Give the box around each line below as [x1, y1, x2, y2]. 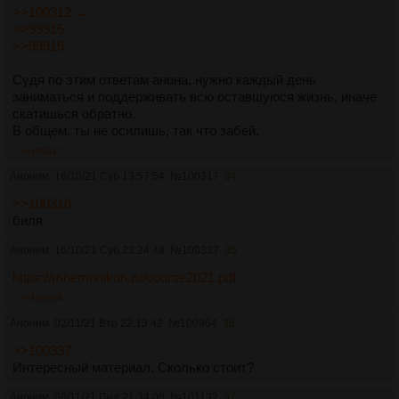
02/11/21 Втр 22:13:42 [54, 316, 163, 330]
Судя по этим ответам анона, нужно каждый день [12, 71, 316, 87]
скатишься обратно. [12, 105, 135, 121]
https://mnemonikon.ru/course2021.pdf [12, 269, 236, 285]
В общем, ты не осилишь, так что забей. [12, 122, 259, 138]
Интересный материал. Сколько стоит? [12, 359, 254, 375]
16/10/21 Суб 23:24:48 [54, 243, 165, 256]
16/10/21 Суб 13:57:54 [54, 169, 165, 183]
